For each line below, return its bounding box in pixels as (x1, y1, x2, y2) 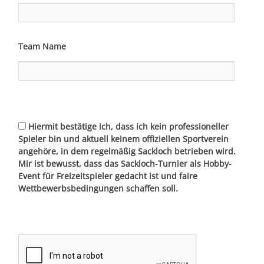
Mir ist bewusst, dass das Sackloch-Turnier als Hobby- (18, 157, 232, 169)
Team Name (18, 40, 66, 52)
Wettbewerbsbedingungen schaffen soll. (18, 182, 178, 194)
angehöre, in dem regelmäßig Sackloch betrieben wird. (18, 145, 236, 157)
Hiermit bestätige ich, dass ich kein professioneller (26, 120, 229, 132)
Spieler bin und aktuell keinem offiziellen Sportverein (18, 133, 229, 144)
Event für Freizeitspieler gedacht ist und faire (18, 170, 197, 181)
